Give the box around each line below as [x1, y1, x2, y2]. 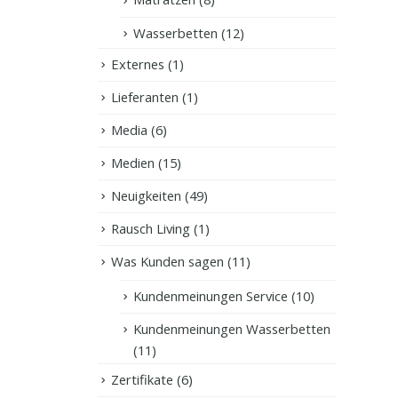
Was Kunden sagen [111, 251, 224, 270]
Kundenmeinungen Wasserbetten [133, 319, 330, 338]
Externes [111, 54, 164, 73]
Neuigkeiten [111, 186, 181, 204]
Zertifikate [111, 370, 173, 388]
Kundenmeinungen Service [133, 286, 288, 305]
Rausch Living [111, 219, 190, 237]
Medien [111, 153, 155, 171]
